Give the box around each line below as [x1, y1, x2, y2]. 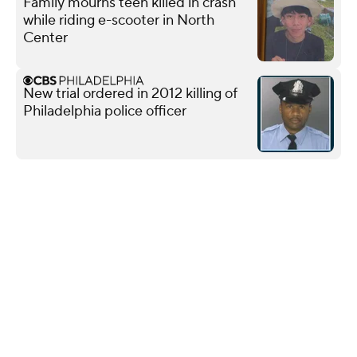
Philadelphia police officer [23, 101, 186, 120]
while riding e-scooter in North [23, 10, 214, 29]
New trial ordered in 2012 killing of [23, 84, 237, 103]
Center [23, 28, 68, 47]
